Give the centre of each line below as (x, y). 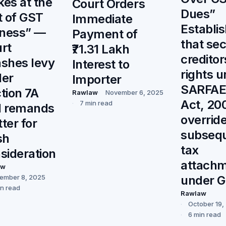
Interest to (101, 64)
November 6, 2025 (134, 92)
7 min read (96, 103)
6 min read (205, 215)
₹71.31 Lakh (101, 49)
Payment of (105, 34)
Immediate (102, 19)
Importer (97, 79)
